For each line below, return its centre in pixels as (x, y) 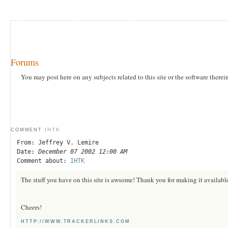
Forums (25, 62)
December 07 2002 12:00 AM (83, 151)
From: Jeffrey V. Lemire (58, 142)
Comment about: (44, 161)
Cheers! (31, 207)
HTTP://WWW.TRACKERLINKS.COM (76, 221)
